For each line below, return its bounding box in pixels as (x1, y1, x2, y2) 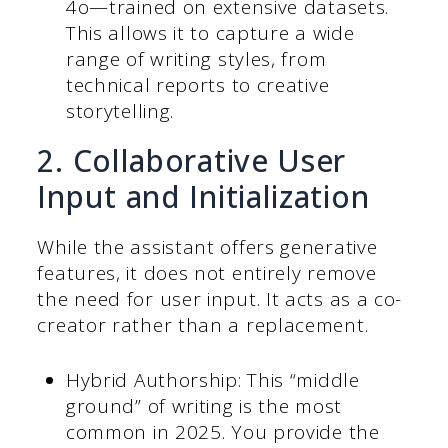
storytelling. (65, 98, 175, 125)
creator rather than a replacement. (37, 312, 369, 339)
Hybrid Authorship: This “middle (65, 366, 360, 393)
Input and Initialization (37, 176, 370, 218)
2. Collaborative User (37, 140, 347, 182)
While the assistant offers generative (37, 234, 378, 261)
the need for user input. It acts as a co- (37, 286, 403, 313)
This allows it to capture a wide (65, 20, 355, 47)
